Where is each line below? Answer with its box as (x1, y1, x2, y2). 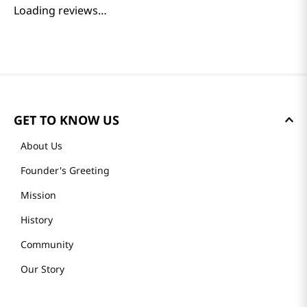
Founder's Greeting (21, 164, 110, 177)
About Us (21, 139, 62, 152)
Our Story (21, 262, 64, 275)
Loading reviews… (14, 3, 107, 19)
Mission (21, 188, 56, 201)
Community (21, 238, 73, 251)
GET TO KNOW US (14, 112, 119, 128)
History (21, 213, 53, 226)
